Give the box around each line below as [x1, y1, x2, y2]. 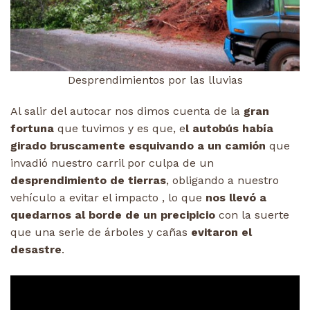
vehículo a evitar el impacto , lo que [10, 190, 206, 204]
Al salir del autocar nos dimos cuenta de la [10, 104, 240, 118]
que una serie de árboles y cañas [10, 225, 191, 239]
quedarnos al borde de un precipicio [10, 208, 215, 221]
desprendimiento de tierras [10, 173, 166, 187]
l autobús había [185, 121, 273, 135]
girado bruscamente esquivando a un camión [10, 138, 266, 152]
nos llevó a [206, 190, 266, 204]
